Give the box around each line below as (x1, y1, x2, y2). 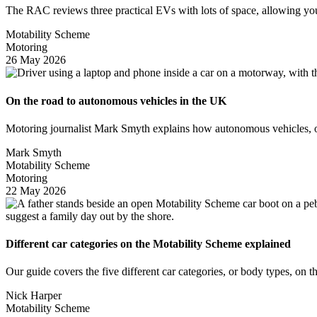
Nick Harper (6, 289, 62, 302)
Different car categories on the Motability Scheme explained (6, 238, 291, 250)
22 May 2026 (6, 184, 66, 197)
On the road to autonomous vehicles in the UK (6, 94, 226, 107)
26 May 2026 (6, 54, 66, 67)
